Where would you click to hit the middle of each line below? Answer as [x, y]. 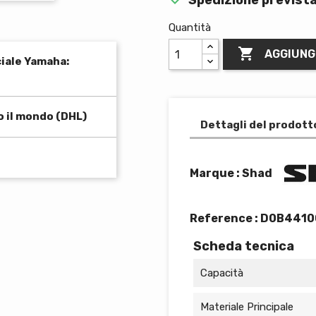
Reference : [225, 218]
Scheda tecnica [244, 246]
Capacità [222, 273]
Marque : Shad [231, 173]
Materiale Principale [247, 307]
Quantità [190, 28]
